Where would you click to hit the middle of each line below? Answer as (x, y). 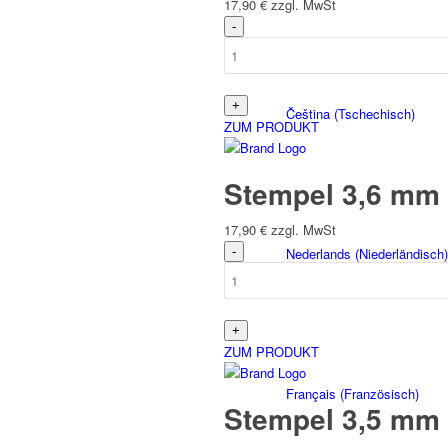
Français (311, 393)
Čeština (308, 113)
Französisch (379, 393)
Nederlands (318, 253)
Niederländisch (401, 253)
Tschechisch (374, 113)
